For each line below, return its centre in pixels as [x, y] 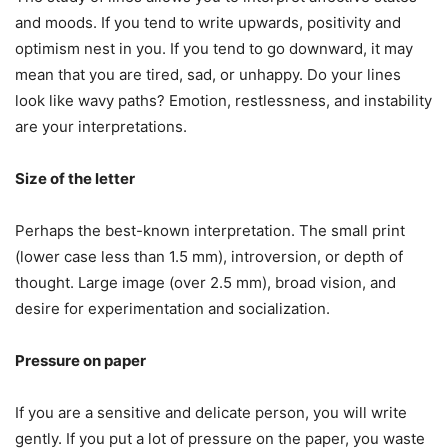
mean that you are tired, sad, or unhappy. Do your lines [208, 75]
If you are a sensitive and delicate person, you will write [211, 413]
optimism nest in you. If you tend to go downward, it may [214, 49]
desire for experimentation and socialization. [172, 309]
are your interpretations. [101, 127]
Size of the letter [75, 179]
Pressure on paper [80, 361]
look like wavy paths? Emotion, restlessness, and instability [223, 101]
